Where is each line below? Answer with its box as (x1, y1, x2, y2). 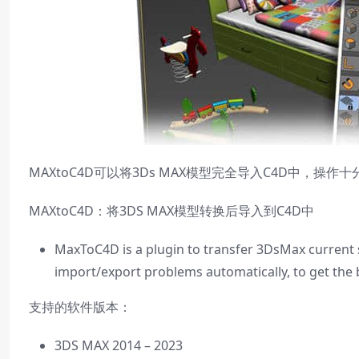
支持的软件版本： (29, 298, 131, 316)
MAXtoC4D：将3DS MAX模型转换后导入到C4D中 (29, 202, 314, 220)
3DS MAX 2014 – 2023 (54, 337, 183, 354)
